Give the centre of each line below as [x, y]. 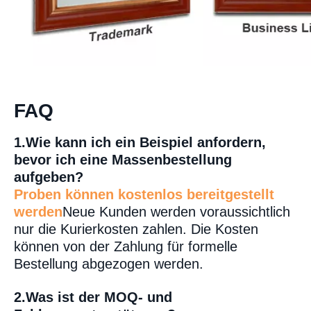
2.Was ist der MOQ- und [93, 297]
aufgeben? [49, 177]
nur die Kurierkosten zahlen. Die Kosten [136, 229]
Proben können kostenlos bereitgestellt [144, 194]
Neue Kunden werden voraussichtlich [176, 212]
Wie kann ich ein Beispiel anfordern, [146, 142]
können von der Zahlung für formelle [126, 246]
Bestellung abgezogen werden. [109, 264]
